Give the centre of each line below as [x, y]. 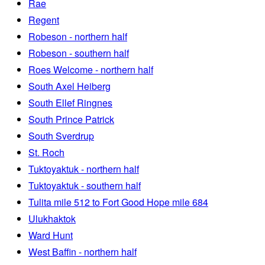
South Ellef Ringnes [70, 103]
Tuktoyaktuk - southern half [85, 186]
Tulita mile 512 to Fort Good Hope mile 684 [118, 202]
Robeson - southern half [79, 53]
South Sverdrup [61, 136]
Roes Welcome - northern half [91, 70]
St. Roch [46, 153]
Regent [44, 20]
